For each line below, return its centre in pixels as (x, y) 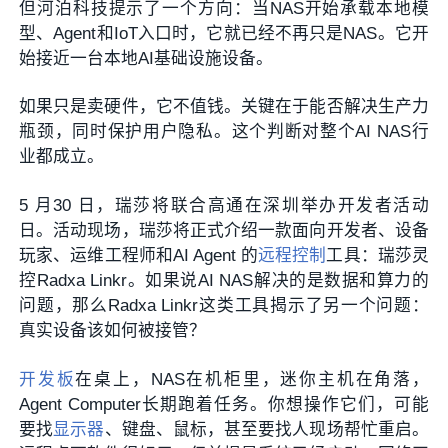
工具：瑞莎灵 (377, 256)
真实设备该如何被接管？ (113, 331)
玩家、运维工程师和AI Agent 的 (139, 256)
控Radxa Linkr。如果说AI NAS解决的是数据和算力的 (224, 281)
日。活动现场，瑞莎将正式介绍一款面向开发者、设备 (224, 231)
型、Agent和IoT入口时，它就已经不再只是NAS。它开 (224, 33)
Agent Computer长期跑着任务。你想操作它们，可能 (224, 405)
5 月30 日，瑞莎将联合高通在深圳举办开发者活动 (224, 206)
